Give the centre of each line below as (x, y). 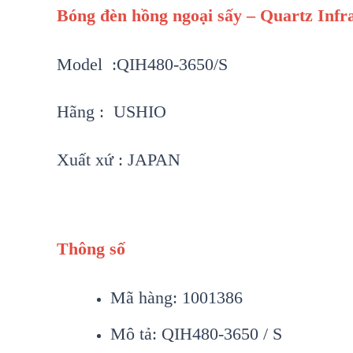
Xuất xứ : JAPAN (119, 160)
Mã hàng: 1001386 (176, 297)
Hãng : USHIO (111, 111)
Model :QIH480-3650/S (142, 64)
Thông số (91, 249)
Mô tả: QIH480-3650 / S (196, 333)
